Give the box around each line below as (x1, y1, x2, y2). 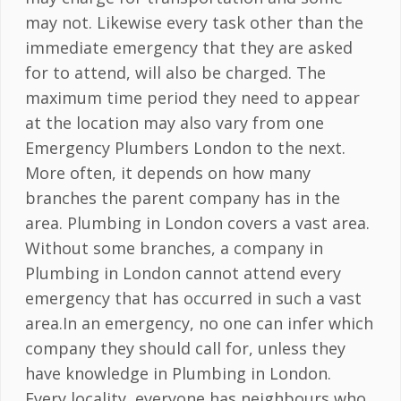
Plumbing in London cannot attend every (24, 262, 341, 285)
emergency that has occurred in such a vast (24, 287, 362, 310)
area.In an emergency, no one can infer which (24, 312, 373, 335)
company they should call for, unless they (24, 337, 346, 360)
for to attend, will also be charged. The (24, 62, 326, 84)
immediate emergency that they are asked (24, 37, 353, 59)
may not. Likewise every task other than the (24, 12, 363, 34)
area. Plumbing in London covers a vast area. (24, 212, 370, 235)
